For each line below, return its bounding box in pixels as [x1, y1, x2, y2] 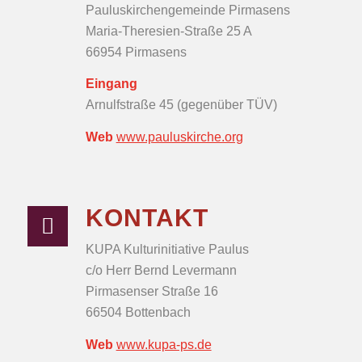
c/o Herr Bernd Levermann [85, 263, 237, 278]
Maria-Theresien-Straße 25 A [85, 23, 252, 38]
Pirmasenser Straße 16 [85, 284, 218, 299]
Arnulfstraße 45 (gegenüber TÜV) [85, 98, 277, 112]
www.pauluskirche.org [116, 129, 243, 144]
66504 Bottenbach [85, 305, 191, 320]
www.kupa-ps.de [116, 337, 212, 351]
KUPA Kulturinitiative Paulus [85, 242, 249, 257]
